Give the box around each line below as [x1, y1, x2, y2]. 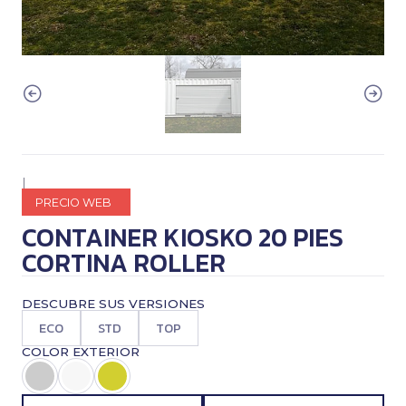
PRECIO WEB [35, 196, 111, 209]
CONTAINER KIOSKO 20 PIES [22, 218, 343, 256]
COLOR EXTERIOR [22, 344, 140, 359]
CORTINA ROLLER [22, 244, 226, 282]
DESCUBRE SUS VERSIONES [22, 296, 205, 311]
